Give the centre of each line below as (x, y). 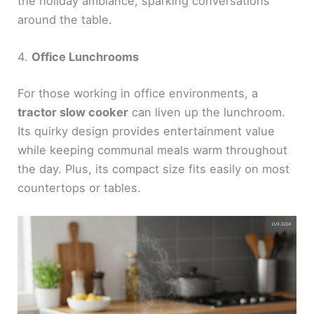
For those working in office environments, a (138, 93)
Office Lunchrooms (86, 57)
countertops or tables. (80, 188)
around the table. (65, 20)
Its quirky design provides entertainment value (146, 131)
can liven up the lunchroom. (207, 112)
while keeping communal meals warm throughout (153, 150)
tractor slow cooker (73, 112)
